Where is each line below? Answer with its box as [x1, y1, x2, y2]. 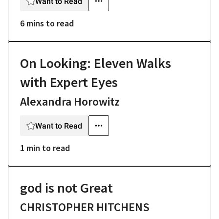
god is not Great [20, 179, 113, 197]
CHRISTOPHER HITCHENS [20, 199, 150, 215]
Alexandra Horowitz [20, 94, 120, 109]
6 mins [20, 18, 44, 29]
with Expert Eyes [20, 73, 118, 91]
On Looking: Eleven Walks [20, 54, 171, 72]
